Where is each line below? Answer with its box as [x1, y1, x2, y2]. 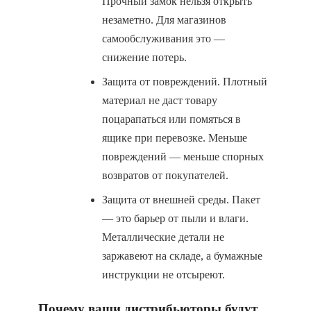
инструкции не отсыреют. [102, 269, 225, 280]
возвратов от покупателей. [102, 169, 228, 181]
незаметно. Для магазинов [102, 14, 226, 26]
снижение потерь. [102, 51, 187, 63]
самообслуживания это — [102, 33, 225, 44]
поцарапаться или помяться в [102, 113, 241, 125]
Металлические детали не [102, 231, 224, 243]
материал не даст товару [102, 94, 217, 106]
